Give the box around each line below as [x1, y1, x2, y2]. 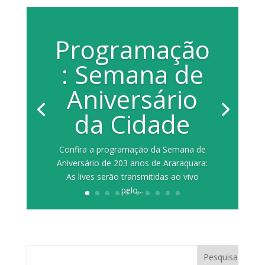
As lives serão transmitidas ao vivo [66, 170, 199, 182]
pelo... [121, 184, 144, 196]
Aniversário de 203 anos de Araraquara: [57, 157, 208, 169]
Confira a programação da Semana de [59, 143, 206, 155]
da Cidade [75, 106, 190, 141]
